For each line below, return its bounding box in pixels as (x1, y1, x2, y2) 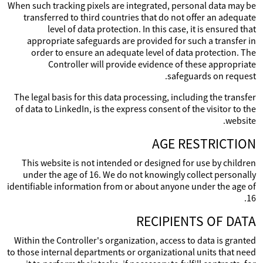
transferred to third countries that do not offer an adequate (23, 11, 256, 23)
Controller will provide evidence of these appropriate (48, 58, 256, 70)
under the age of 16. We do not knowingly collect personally (23, 168, 256, 180)
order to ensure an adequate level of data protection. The (31, 46, 256, 58)
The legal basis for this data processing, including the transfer (14, 91, 256, 103)
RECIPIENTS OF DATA (136, 213, 256, 230)
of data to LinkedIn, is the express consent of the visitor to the (15, 103, 256, 114)
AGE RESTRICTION (152, 135, 256, 152)
